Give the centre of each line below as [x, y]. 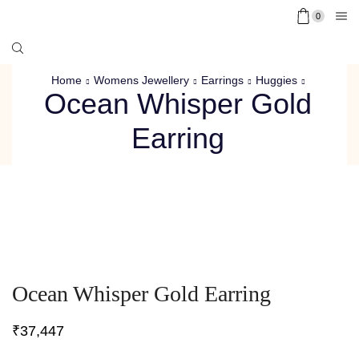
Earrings [222, 80]
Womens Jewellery [141, 80]
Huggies [276, 80]
